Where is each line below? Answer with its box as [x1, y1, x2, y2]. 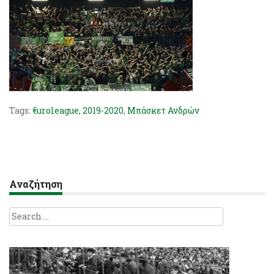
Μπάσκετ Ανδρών [127, 105, 199, 116]
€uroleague [32, 105, 79, 116]
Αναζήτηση [9, 177, 62, 190]
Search [9, 208, 39, 220]
